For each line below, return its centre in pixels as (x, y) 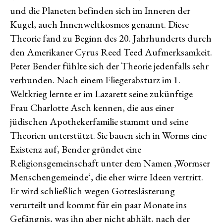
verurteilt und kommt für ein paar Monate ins (98, 205)
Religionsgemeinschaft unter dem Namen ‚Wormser (110, 163)
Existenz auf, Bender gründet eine (76, 149)
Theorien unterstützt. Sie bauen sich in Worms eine (108, 135)
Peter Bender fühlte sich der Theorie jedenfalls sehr (109, 66)
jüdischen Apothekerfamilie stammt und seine (99, 121)
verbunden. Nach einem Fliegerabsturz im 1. (95, 80)
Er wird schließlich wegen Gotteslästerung (92, 191)
